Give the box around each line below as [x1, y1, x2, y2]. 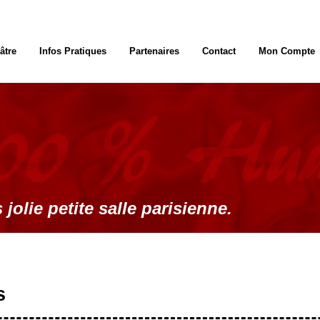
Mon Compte [258, 46, 315, 56]
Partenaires [129, 46, 179, 56]
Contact [201, 46, 236, 56]
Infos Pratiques [39, 46, 106, 56]
